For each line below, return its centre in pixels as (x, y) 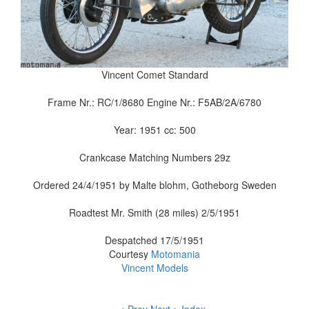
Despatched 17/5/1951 (154, 240)
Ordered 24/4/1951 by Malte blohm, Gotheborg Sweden (154, 185)
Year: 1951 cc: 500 (154, 130)
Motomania (176, 254)
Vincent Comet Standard (154, 74)
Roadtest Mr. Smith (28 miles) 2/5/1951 (154, 212)
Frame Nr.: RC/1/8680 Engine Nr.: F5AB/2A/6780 (154, 102)
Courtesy (130, 254)
